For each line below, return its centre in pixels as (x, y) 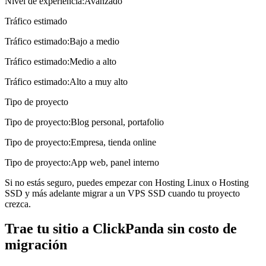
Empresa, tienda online (113, 142)
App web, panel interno (115, 162)
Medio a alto (93, 61)
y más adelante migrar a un (75, 193)
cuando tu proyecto (204, 193)
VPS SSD (147, 193)
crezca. (18, 204)
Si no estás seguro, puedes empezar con (79, 182)
